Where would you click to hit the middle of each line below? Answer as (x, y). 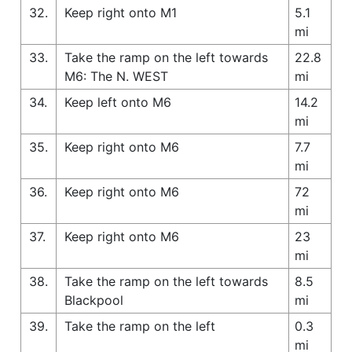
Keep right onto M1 (121, 12)
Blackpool (94, 300)
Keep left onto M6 (118, 102)
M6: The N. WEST (116, 76)
